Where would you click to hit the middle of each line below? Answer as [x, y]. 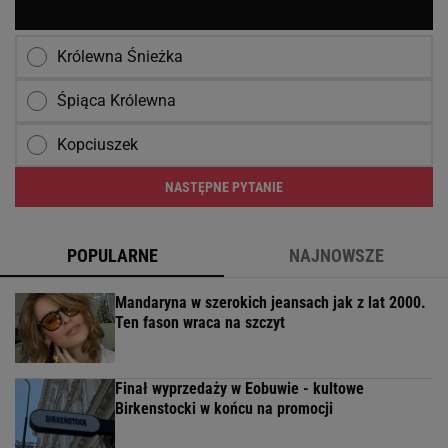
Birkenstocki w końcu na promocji [224, 408]
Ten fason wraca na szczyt [200, 322]
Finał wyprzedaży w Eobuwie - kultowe [239, 388]
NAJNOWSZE [336, 255]
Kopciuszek [97, 144]
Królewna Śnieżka [120, 56]
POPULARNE [112, 255]
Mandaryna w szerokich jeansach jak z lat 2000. [270, 302]
